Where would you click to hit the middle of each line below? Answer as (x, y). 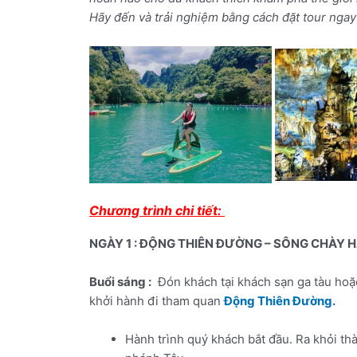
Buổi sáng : (120, 281)
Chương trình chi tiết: (157, 210)
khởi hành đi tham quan (157, 300)
